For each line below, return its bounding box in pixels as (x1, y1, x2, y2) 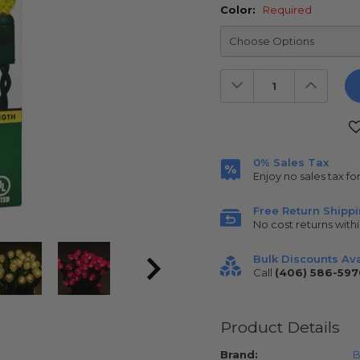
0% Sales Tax (253, 155, 329, 169)
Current (220, 119, 265, 133)
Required (263, 3, 312, 16)
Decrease (227, 70, 302, 90)
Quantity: (227, 80, 301, 100)
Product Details (220, 317, 340, 337)
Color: (220, 3, 259, 16)
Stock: (220, 134, 258, 148)
